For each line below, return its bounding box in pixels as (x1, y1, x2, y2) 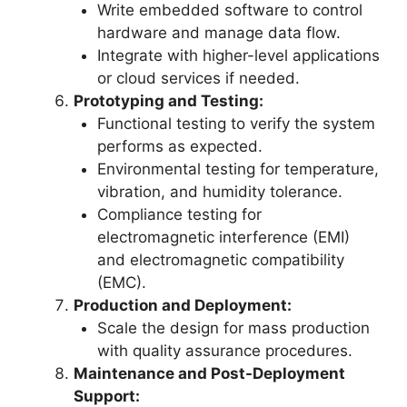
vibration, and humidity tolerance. (96, 182, 342, 201)
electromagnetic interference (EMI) (96, 227, 350, 246)
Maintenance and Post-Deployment (74, 363, 345, 382)
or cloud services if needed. (96, 68, 300, 87)
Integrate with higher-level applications (96, 45, 380, 65)
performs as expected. (96, 136, 263, 155)
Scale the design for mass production (96, 318, 370, 337)
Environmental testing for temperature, (96, 159, 379, 178)
